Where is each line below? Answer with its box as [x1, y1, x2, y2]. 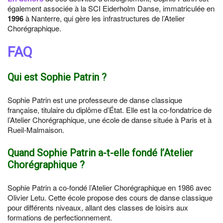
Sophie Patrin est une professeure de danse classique [7, 95, 182, 105]
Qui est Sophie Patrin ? [7, 71, 107, 83]
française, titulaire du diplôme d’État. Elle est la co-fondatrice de [7, 105, 212, 115]
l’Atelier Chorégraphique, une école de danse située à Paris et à [7, 114, 212, 125]
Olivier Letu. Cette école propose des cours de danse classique [7, 192, 213, 203]
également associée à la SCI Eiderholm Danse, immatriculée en [7, 3, 215, 13]
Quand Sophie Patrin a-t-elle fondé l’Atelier [7, 147, 193, 159]
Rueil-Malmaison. [7, 124, 64, 135]
